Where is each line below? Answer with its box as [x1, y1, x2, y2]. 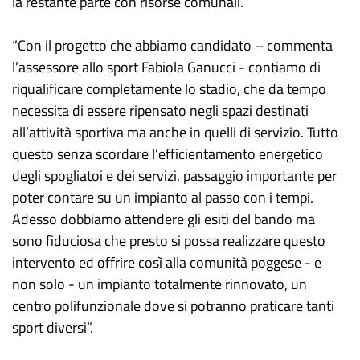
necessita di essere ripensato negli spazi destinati [12, 100, 309, 121]
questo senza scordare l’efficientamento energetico [12, 143, 323, 165]
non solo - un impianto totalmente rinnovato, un [12, 273, 307, 295]
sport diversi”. [12, 317, 93, 338]
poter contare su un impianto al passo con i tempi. [12, 186, 313, 208]
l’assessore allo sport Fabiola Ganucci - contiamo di [12, 56, 321, 78]
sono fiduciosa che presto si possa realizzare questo [12, 230, 325, 252]
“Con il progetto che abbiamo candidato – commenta [12, 35, 333, 56]
